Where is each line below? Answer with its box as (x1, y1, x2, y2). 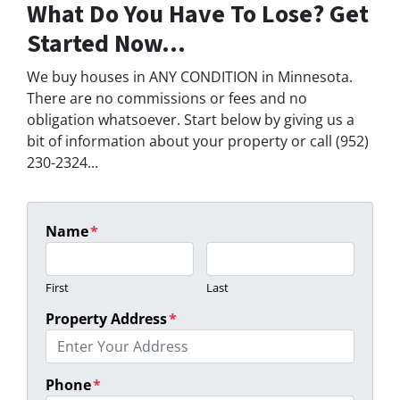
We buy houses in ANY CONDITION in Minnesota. (27, 67, 353, 87)
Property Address (46, 309, 167, 329)
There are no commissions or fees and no (27, 88, 307, 109)
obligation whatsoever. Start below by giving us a (27, 110, 354, 130)
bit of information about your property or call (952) (27, 131, 369, 152)
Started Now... (27, 26, 186, 62)
